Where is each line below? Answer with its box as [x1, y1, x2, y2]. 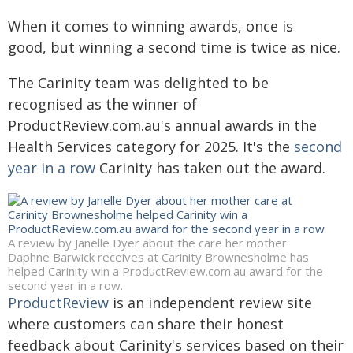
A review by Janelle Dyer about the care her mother [8, 235, 287, 251]
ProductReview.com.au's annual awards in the [8, 116, 317, 135]
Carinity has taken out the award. [95, 158, 325, 177]
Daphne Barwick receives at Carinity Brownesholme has [8, 249, 309, 265]
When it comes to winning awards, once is [8, 17, 293, 35]
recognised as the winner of [8, 95, 197, 113]
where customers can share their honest [8, 314, 284, 333]
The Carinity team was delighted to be [8, 73, 269, 92]
